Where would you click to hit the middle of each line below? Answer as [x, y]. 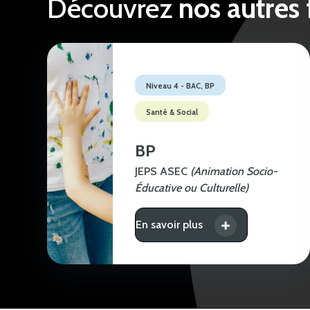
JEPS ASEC [163, 171]
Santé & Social [172, 112]
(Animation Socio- [234, 171]
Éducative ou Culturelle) [192, 188]
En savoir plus [169, 224]
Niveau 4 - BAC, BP [180, 85]
